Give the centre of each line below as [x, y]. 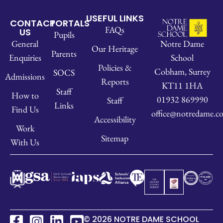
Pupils [64, 35]
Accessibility [115, 119]
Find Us [25, 109]
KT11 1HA [182, 85]
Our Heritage [115, 49]
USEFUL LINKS [115, 18]
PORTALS [70, 23]
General [25, 44]
